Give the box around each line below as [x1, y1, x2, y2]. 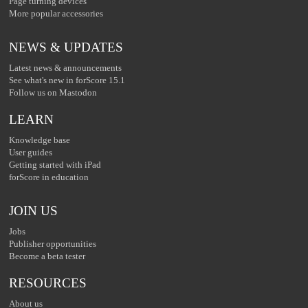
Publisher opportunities [9, 239, 97, 249]
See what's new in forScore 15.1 [9, 75, 126, 85]
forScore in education [9, 172, 89, 182]
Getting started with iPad [9, 159, 102, 170]
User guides [9, 147, 53, 157]
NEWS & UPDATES [9, 40, 124, 54]
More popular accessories [9, 8, 104, 19]
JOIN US [9, 203, 58, 218]
